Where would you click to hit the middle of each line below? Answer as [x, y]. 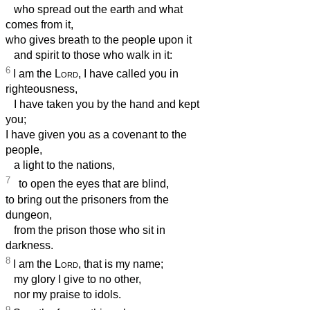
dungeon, [29, 215]
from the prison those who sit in [85, 230]
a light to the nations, [60, 165]
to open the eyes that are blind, [90, 184]
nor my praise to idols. [63, 295]
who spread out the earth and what [94, 10]
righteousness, [42, 89]
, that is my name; [121, 264]
